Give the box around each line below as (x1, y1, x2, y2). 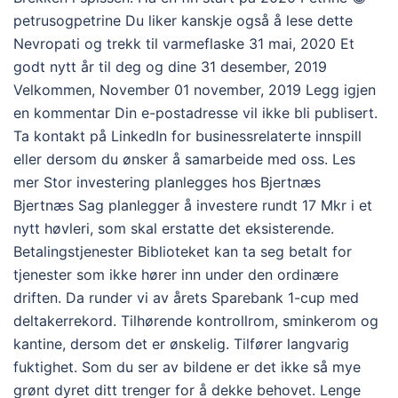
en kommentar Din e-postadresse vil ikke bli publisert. (13, 103, 378, 122)
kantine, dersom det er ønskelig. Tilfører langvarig (13, 334, 349, 353)
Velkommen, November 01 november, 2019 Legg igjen (13, 80, 376, 99)
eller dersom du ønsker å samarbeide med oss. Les (13, 149, 355, 168)
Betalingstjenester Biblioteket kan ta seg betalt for (13, 242, 352, 260)
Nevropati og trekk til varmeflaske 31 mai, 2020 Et (13, 34, 354, 52)
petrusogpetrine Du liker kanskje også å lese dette (13, 11, 353, 29)
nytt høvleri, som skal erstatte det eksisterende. (13, 219, 334, 237)
